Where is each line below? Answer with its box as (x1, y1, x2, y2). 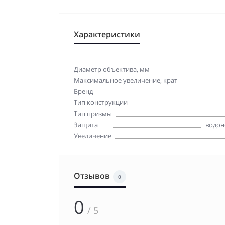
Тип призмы (74, 108, 112, 118)
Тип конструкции (74, 97, 128, 107)
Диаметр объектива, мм (74, 64, 150, 74)
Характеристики (74, 28, 140, 40)
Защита (74, 120, 98, 129)
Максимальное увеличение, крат (74, 75, 177, 85)
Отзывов (74, 170, 110, 181)
